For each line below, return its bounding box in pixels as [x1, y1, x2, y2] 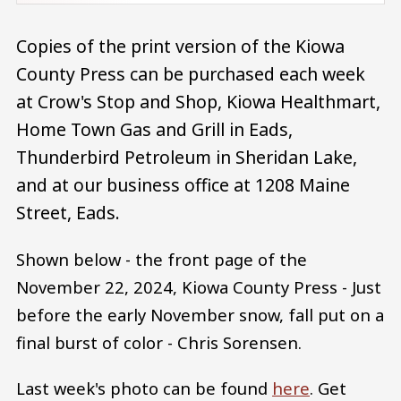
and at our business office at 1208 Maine [16, 173, 350, 198]
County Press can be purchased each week [16, 62, 365, 87]
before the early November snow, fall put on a [16, 303, 384, 326]
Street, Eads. [16, 200, 120, 226]
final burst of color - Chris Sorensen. [16, 330, 302, 354]
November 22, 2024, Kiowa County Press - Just [16, 275, 381, 298]
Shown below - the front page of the [16, 247, 307, 270]
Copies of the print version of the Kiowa [16, 34, 345, 59]
